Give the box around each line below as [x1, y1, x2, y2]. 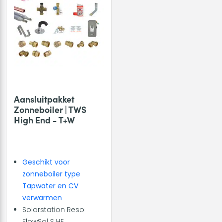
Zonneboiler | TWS [14, 103, 86, 115]
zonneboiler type [22, 168, 80, 179]
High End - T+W [14, 113, 75, 126]
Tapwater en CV [22, 180, 78, 191]
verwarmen [22, 192, 62, 203]
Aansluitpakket [14, 92, 74, 105]
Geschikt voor [22, 157, 70, 167]
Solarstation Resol [22, 204, 86, 215]
